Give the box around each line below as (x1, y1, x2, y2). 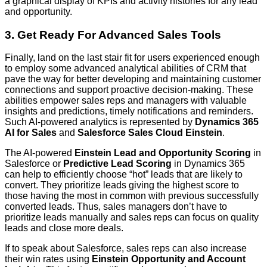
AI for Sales (5, 128, 57, 138)
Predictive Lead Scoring (63, 159, 172, 169)
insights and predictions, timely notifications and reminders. (5, 106, 253, 117)
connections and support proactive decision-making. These (5, 85, 253, 95)
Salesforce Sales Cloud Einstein (77, 128, 222, 138)
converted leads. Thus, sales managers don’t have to (5, 201, 227, 212)
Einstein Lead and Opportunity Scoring (74, 148, 251, 159)
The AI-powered (5, 148, 74, 159)
